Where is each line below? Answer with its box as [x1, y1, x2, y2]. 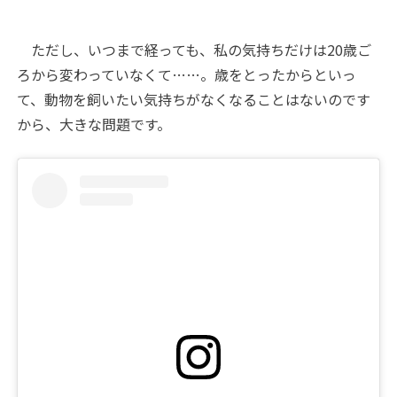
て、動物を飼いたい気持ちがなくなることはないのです [17, 88, 371, 110]
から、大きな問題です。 [17, 113, 172, 135]
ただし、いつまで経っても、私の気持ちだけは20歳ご [17, 38, 372, 60]
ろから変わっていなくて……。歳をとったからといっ [17, 63, 357, 85]
